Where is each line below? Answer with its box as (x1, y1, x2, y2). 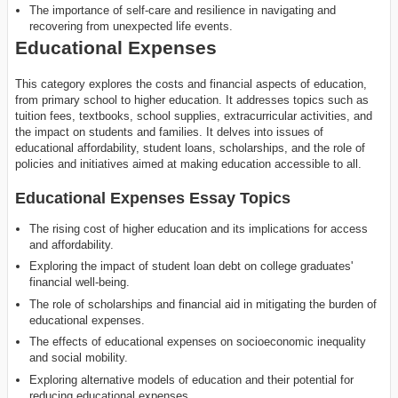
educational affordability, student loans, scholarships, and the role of (15, 140, 365, 155)
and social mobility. (29, 351, 129, 365)
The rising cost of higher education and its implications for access (29, 221, 369, 235)
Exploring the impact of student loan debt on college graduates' (29, 259, 354, 274)
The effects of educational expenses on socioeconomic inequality (29, 335, 367, 349)
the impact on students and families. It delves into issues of (15, 124, 323, 139)
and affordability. (29, 237, 115, 251)
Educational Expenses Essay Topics (15, 189, 291, 208)
